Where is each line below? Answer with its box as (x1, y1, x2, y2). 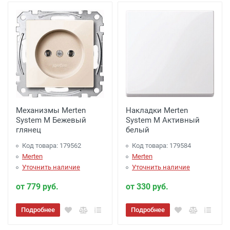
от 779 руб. (16, 182, 59, 191)
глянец (16, 125, 41, 135)
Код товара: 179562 (22, 142, 81, 149)
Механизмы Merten (16, 106, 86, 115)
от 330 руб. (126, 182, 168, 191)
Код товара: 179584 (132, 142, 191, 149)
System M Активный (126, 116, 200, 125)
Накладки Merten (126, 106, 188, 115)
